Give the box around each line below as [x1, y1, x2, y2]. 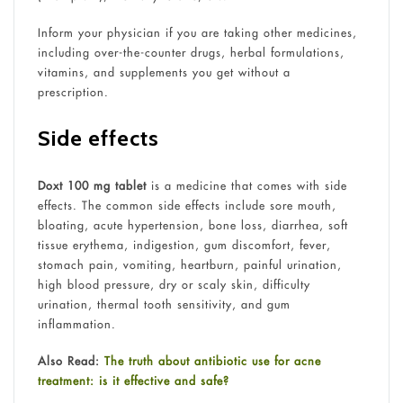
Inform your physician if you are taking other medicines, [37, 25, 357, 40]
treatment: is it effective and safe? [37, 373, 229, 388]
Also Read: [37, 354, 104, 368]
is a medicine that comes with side [146, 177, 347, 193]
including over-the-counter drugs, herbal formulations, [37, 45, 345, 60]
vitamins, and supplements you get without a [37, 65, 291, 80]
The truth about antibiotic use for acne [103, 354, 321, 368]
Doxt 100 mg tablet [37, 177, 147, 193]
